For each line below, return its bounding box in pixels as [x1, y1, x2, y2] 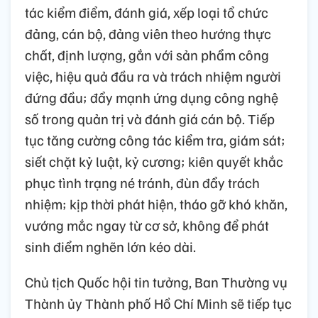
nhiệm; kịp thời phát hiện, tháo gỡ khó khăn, [25, 194, 287, 213]
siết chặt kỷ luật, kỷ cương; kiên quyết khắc [25, 151, 283, 170]
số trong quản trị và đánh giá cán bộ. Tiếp [25, 109, 275, 128]
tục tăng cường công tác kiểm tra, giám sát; [25, 130, 285, 149]
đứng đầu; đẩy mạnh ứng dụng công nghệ [25, 87, 278, 106]
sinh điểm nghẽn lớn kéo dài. [25, 236, 196, 256]
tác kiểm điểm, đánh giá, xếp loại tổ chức [25, 2, 268, 21]
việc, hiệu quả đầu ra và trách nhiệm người [25, 66, 281, 85]
